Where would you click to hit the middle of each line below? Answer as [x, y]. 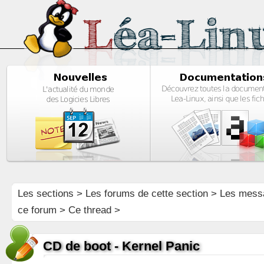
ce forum [37, 210]
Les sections [45, 194]
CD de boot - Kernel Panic [121, 246]
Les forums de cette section [146, 194]
